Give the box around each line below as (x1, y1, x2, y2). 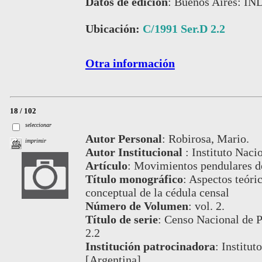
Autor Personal (85, 132, 162, 145)
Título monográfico (85, 172, 183, 185)
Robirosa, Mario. (168, 132, 249, 145)
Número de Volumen (85, 199, 188, 212)
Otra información (85, 56, 175, 70)
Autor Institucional (85, 145, 185, 158)
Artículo (85, 158, 127, 172)
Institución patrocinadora (85, 239, 215, 253)
